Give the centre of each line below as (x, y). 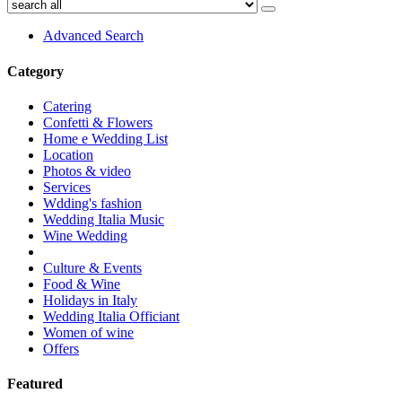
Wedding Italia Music (104, 219)
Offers (61, 348)
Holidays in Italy (90, 300)
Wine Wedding (85, 235)
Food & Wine (82, 284)
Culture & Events (92, 267)
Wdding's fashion (92, 203)
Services (67, 187)
